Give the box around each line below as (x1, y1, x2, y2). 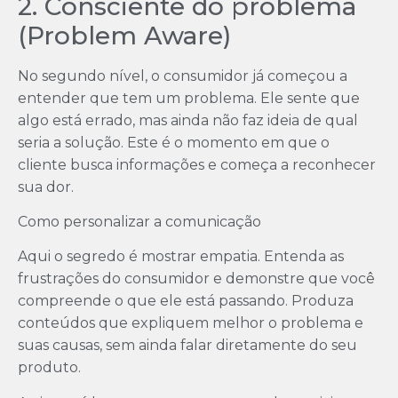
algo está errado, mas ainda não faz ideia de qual (18, 111, 358, 129)
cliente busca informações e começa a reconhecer (18, 155, 376, 173)
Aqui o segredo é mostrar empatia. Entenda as (18, 248, 344, 266)
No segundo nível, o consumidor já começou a (18, 67, 347, 84)
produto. (18, 359, 84, 377)
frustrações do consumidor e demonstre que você (18, 270, 375, 288)
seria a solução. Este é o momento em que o (18, 133, 330, 151)
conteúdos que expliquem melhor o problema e (18, 314, 363, 332)
